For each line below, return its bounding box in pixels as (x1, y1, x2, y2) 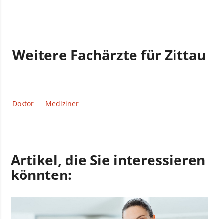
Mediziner (45, 98, 79, 108)
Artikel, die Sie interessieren (11, 150, 206, 169)
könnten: (11, 165, 72, 184)
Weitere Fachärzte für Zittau (12, 45, 206, 65)
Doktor (12, 98, 34, 108)
